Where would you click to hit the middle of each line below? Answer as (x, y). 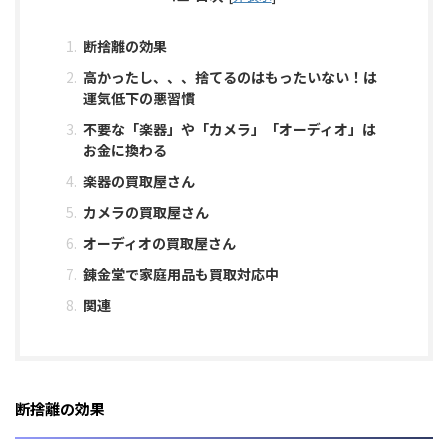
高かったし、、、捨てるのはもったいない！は (229, 77)
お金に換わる (124, 150)
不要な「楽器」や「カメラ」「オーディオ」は (229, 129)
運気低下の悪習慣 (138, 98)
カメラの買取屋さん (145, 212)
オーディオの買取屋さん (159, 243)
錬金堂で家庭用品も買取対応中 (180, 274)
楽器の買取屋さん (138, 181)
